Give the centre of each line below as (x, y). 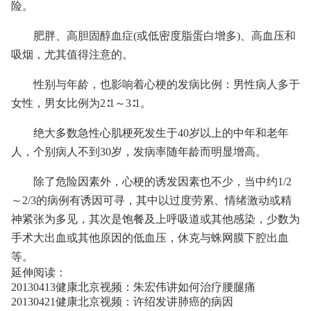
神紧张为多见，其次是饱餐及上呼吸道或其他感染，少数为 (155, 219)
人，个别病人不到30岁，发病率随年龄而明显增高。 (139, 152)
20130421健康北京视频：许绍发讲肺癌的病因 (122, 302)
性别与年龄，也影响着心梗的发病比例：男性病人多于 (167, 84)
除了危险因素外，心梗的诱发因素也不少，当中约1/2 (162, 182)
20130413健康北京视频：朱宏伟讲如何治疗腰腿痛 (133, 287)
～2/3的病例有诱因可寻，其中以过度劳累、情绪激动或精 (151, 200)
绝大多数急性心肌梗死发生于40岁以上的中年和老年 (161, 133)
